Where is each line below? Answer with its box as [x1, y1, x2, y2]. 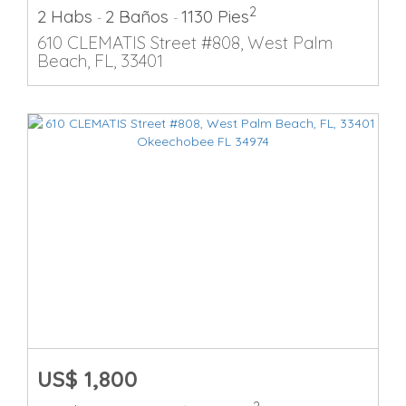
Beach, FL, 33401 [37, 50, 163, 72]
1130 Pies [181, 5, 249, 27]
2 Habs [37, 5, 97, 27]
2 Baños [105, 5, 173, 27]
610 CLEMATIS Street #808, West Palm [37, 32, 333, 53]
